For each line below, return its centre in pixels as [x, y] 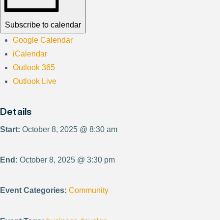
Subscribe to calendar [43, 25]
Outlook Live [35, 81]
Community [89, 191]
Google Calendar [43, 40]
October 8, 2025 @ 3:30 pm [66, 160]
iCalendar [30, 54]
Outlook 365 [34, 67]
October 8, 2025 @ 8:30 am [69, 129]
